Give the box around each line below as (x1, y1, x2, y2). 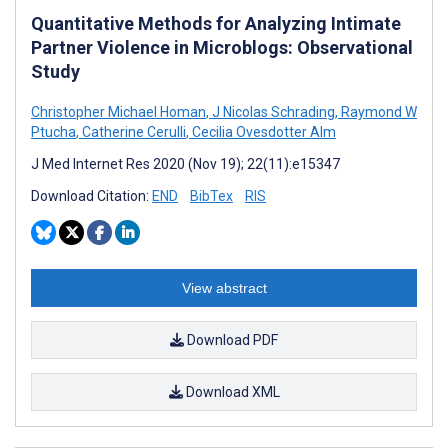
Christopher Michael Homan (31, 103, 206, 120)
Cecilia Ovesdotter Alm (189, 123, 336, 140)
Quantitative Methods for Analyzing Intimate (31, 12, 401, 34)
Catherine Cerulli (79, 123, 186, 140)
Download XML (182, 383, 280, 400)
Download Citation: (31, 187, 152, 204)
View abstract (181, 279, 267, 296)
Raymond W (338, 103, 417, 120)
